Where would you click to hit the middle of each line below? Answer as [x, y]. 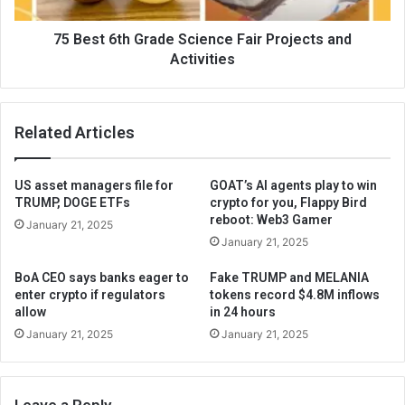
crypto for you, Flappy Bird [288, 202]
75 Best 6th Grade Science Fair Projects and [202, 39]
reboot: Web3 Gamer [271, 220]
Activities [202, 59]
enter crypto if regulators [90, 295]
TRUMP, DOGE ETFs [72, 202]
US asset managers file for [94, 185]
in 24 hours [243, 312]
